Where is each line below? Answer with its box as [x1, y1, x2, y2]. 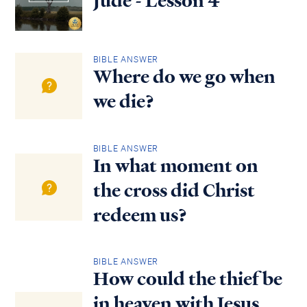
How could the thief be [93, 267, 282, 292]
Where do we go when [93, 64, 275, 90]
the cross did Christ [93, 177, 255, 203]
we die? [93, 89, 154, 114]
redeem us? [93, 202, 187, 228]
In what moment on [93, 153, 258, 178]
